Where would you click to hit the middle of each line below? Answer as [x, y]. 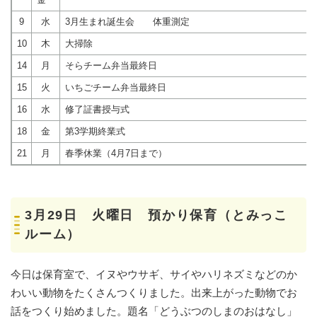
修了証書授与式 [97, 109]
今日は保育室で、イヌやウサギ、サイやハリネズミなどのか [154, 274]
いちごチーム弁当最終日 [115, 87]
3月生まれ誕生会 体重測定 [127, 21]
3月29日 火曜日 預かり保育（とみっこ [156, 215]
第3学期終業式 [95, 131]
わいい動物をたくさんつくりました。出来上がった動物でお [154, 292]
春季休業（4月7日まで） [116, 153]
